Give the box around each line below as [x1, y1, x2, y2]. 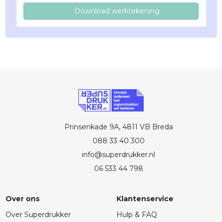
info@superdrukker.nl [82, 150, 155, 160]
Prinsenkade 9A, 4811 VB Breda [64, 122, 173, 132]
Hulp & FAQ [116, 210, 157, 220]
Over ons [5, 194, 40, 204]
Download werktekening [74, 6, 160, 15]
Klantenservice [116, 194, 173, 204]
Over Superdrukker [5, 210, 71, 220]
